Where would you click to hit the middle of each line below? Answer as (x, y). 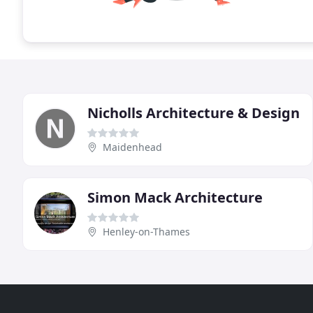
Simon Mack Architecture (175, 197)
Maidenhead (132, 147)
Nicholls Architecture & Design (194, 112)
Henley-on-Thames (146, 231)
